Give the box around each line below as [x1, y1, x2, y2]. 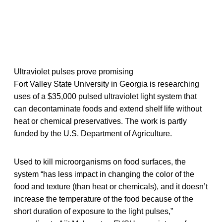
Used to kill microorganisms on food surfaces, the [14, 157, 186, 166]
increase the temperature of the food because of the [14, 194, 193, 203]
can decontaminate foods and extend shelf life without [14, 104, 202, 113]
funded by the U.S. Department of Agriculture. [14, 129, 172, 138]
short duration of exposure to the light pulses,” [14, 207, 173, 216]
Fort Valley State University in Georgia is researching [14, 79, 199, 88]
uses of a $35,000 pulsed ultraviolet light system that [14, 92, 197, 101]
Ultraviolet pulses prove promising [14, 67, 133, 76]
